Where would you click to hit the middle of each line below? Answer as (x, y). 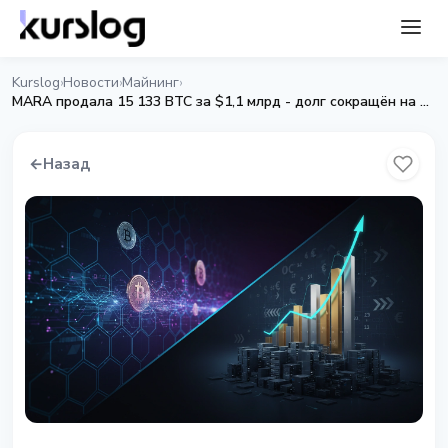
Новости (91, 82)
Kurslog (36, 82)
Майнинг (150, 82)
